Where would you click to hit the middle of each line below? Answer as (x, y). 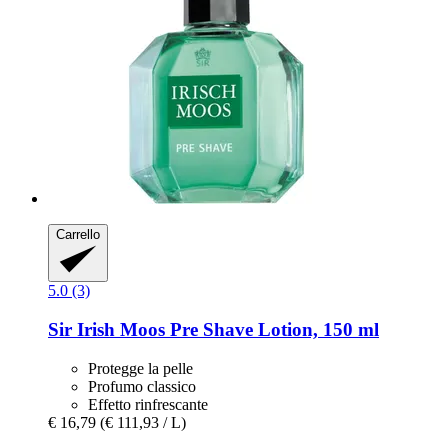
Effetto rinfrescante (148, 404)
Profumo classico (142, 386)
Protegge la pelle (140, 368)
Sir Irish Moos (106, 329)
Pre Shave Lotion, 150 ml (272, 329)
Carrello (78, 234)
